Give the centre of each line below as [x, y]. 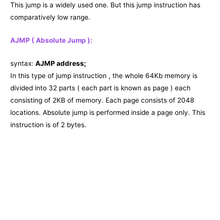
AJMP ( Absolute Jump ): [52, 41]
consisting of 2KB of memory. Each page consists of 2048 [102, 100]
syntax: [23, 63]
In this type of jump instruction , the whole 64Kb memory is [104, 75]
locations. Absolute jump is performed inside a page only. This [108, 112]
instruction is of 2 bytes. [49, 124]
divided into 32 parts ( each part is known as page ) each [101, 88]
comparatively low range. [51, 17]
